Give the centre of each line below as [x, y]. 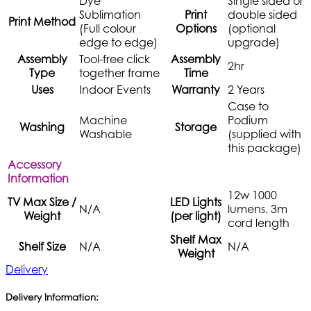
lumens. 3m [258, 209]
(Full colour [108, 28]
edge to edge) [118, 42]
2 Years [246, 89]
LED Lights [196, 202]
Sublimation [110, 14]
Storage [196, 127]
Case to [248, 106]
